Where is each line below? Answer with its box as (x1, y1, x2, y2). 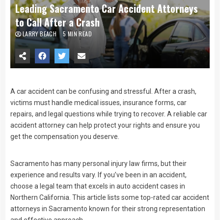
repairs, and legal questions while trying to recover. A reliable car (10, 110, 207, 118)
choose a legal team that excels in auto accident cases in (10, 182, 185, 191)
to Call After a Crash (15, 15, 100, 30)
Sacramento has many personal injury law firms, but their (10, 160, 187, 168)
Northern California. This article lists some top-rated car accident (10, 193, 209, 202)
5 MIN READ (63, 29, 92, 38)
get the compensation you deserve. (10, 133, 119, 141)
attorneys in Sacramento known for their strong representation (10, 205, 205, 213)
